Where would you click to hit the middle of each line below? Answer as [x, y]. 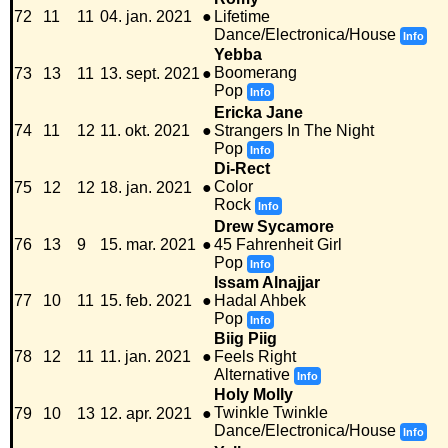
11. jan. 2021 [145, 357]
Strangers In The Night [294, 131]
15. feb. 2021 [146, 301]
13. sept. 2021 [150, 74]
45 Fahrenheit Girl [278, 245]
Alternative [252, 375]
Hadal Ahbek [260, 301]
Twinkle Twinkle [271, 413]
